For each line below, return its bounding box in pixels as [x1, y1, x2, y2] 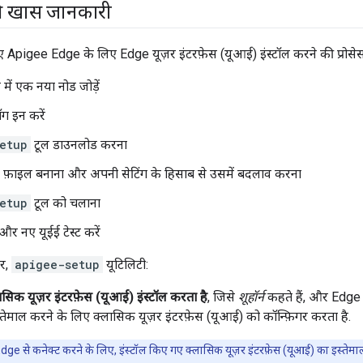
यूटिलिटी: [103, 257, 148, 273]
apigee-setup [15, 257, 100, 273]
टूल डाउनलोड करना [31, 137, 127, 153]
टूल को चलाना [31, 195, 100, 211]
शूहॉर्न [238, 289, 264, 305]
